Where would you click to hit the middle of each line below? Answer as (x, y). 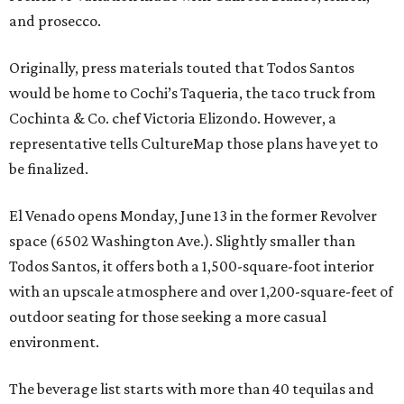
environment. (54, 342)
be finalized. (49, 169)
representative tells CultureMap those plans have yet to (193, 144)
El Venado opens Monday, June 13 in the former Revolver (193, 216)
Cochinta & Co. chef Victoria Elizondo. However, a (173, 119)
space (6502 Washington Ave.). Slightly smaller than (182, 241)
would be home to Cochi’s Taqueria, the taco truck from (193, 93)
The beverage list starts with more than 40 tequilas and (192, 389)
